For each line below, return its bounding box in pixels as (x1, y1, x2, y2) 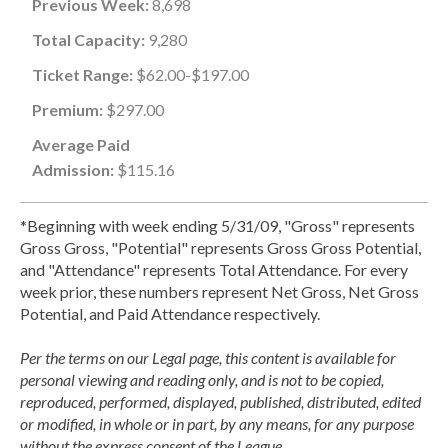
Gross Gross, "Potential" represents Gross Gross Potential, (20, 238, 421, 257)
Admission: (32, 160, 114, 179)
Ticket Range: (32, 65, 133, 84)
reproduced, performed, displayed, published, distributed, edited (20, 392, 421, 411)
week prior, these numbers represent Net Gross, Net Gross (20, 282, 419, 301)
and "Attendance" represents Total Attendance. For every (20, 260, 408, 279)
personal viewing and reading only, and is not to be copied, (20, 370, 384, 389)
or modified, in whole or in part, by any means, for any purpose (20, 414, 414, 433)
